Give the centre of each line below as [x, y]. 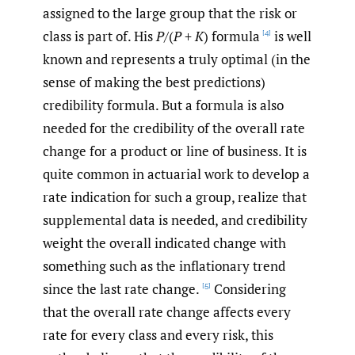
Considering [248, 289]
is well [291, 36]
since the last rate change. [121, 289]
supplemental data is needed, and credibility [175, 220]
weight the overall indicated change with [164, 243]
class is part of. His [99, 36]
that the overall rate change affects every [167, 312]
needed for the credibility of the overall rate [174, 128]
